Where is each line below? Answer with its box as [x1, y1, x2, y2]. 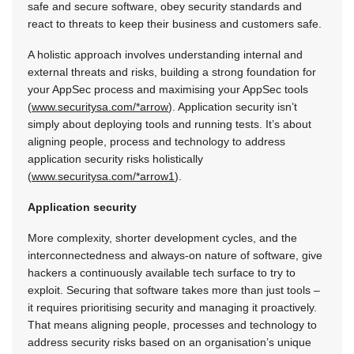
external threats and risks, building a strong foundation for [28, 66, 316, 79]
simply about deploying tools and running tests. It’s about [28, 118, 311, 131]
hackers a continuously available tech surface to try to [28, 266, 296, 280]
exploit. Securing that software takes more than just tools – [28, 284, 320, 297]
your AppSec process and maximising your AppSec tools [28, 83, 308, 96]
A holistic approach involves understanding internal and [28, 48, 303, 62]
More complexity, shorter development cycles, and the [28, 232, 297, 245]
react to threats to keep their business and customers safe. [28, 17, 322, 31]
